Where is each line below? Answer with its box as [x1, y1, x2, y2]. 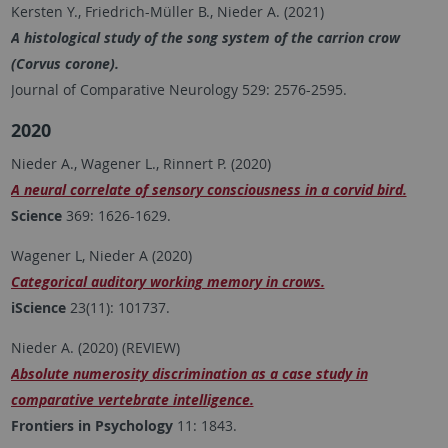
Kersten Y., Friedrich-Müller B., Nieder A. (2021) [10, 2, 328, 22]
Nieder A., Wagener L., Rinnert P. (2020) [10, 154, 271, 174]
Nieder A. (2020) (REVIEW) [10, 338, 180, 358]
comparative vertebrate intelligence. [10, 390, 254, 410]
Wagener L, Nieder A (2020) [10, 246, 192, 266]
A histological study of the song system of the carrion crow [10, 28, 400, 48]
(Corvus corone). [10, 54, 119, 74]
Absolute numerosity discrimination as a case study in [10, 364, 368, 384]
